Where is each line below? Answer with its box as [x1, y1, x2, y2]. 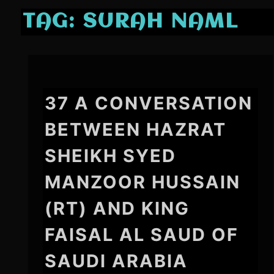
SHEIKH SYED [45, 145, 177, 167]
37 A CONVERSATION [45, 92, 253, 114]
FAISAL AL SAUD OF [45, 224, 239, 246]
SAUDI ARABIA [45, 250, 188, 272]
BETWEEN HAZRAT [45, 119, 227, 141]
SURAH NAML [82, 11, 239, 32]
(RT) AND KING [45, 198, 190, 220]
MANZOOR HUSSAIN [45, 171, 241, 193]
